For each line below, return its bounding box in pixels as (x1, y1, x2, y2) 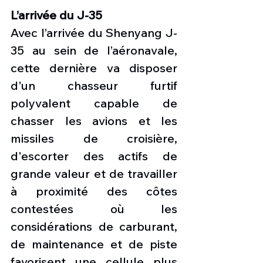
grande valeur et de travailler (11, 166, 177, 181)
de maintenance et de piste (11, 236, 177, 251)
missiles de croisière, (11, 130, 177, 146)
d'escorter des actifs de (11, 148, 177, 163)
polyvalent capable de (11, 95, 177, 110)
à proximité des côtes (11, 183, 177, 198)
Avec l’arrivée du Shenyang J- (11, 25, 177, 40)
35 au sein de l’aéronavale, (11, 42, 177, 58)
